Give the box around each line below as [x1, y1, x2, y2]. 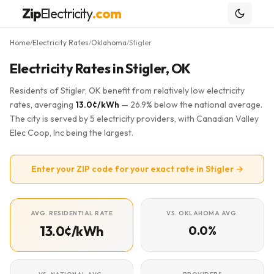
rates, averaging [10, 99, 75, 110]
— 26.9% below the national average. [119, 99, 262, 110]
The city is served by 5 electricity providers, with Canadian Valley [10, 113, 259, 124]
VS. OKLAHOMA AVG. [166, 209, 239, 217]
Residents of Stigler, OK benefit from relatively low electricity [10, 85, 245, 96]
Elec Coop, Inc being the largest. [10, 127, 133, 138]
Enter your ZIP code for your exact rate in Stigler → [31, 163, 243, 174]
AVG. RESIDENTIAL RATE [30, 209, 113, 217]
